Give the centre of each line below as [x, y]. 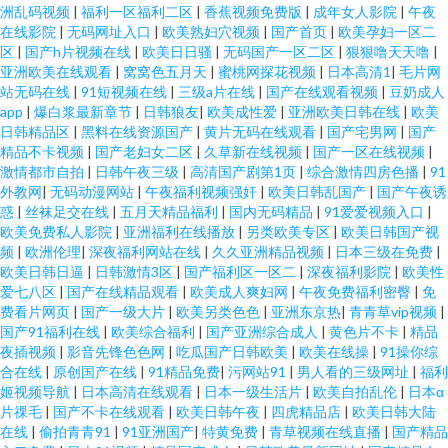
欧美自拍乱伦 [356, 391]
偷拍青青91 [76, 431]
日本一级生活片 [254, 391]
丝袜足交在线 [68, 211]
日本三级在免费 [385, 251]
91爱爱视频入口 [375, 211]
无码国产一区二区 [280, 51]
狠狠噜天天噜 [389, 51]
